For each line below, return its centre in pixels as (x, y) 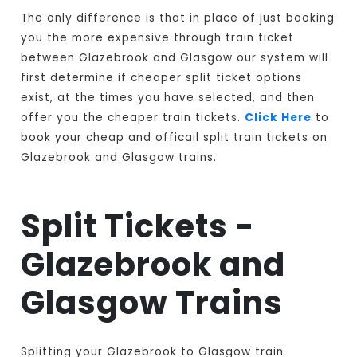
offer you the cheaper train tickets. (133, 118)
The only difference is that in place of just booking (178, 18)
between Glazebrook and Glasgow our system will (175, 58)
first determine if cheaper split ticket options (162, 78)
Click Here (279, 118)
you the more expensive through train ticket (158, 38)
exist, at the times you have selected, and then (168, 98)
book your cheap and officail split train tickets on (175, 138)
